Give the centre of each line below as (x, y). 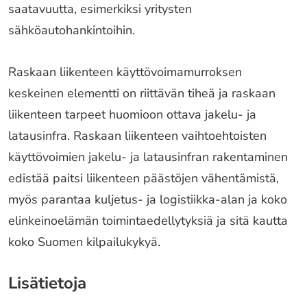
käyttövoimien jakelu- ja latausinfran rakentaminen (148, 157)
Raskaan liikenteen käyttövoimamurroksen (125, 72)
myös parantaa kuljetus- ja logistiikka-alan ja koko (148, 199)
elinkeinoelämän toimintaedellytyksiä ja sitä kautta (148, 220)
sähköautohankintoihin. (72, 30)
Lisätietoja (47, 283)
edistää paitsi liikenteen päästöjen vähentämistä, (144, 178)
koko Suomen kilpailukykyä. (84, 242)
